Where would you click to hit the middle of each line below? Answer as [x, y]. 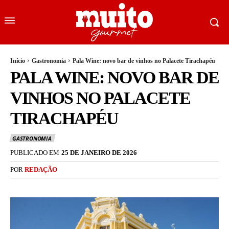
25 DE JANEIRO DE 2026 [99, 152]
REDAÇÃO [41, 169]
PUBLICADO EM [35, 152]
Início [18, 61]
